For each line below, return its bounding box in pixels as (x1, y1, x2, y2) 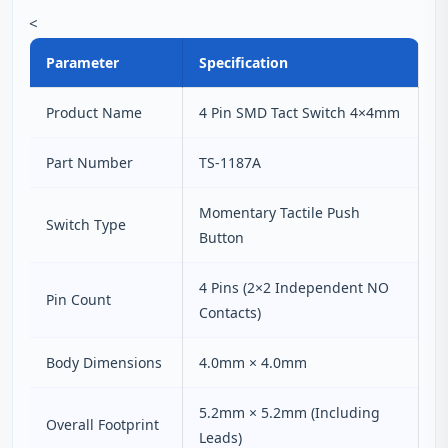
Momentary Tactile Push (199, 203, 360, 222)
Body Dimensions (46, 353, 162, 372)
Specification (199, 53, 288, 72)
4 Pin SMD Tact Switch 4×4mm (199, 103, 400, 122)
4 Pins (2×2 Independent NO (199, 278, 389, 297)
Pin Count (46, 290, 111, 309)
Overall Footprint (46, 415, 159, 434)
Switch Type (46, 215, 126, 234)
